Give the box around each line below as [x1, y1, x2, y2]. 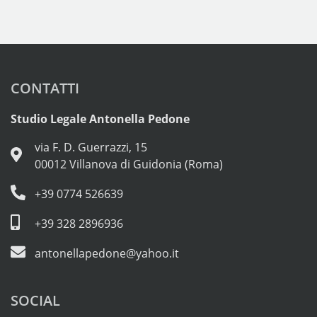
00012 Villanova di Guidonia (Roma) [35, 156, 223, 172]
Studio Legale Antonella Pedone [11, 110, 190, 127]
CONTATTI [11, 78, 79, 98]
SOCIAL [11, 290, 60, 310]
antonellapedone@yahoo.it [35, 245, 179, 261]
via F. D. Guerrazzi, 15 [35, 139, 147, 155]
